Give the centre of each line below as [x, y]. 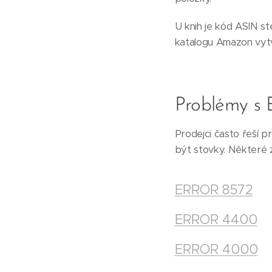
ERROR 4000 [216, 250]
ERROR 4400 [216, 220]
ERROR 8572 [214, 190]
